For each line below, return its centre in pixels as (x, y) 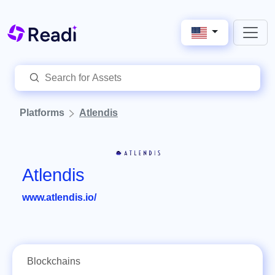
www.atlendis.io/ (59, 197)
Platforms (42, 113)
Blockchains (54, 261)
